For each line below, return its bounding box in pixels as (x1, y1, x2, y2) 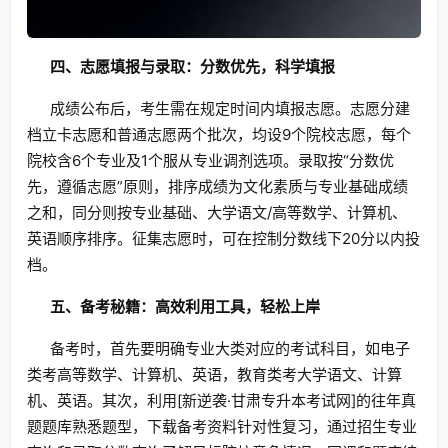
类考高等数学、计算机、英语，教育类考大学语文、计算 (27, 365, 402, 385)
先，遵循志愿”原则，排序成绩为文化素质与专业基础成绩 (27, 177, 408, 197)
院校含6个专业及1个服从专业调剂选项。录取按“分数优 (27, 151, 394, 171)
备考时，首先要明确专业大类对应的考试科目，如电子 (49, 339, 410, 359)
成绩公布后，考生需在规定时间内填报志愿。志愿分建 (49, 99, 410, 119)
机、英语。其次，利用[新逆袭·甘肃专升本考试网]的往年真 (27, 391, 416, 411)
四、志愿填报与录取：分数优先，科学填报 (49, 57, 335, 77)
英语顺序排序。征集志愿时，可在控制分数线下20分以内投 (27, 229, 420, 249)
